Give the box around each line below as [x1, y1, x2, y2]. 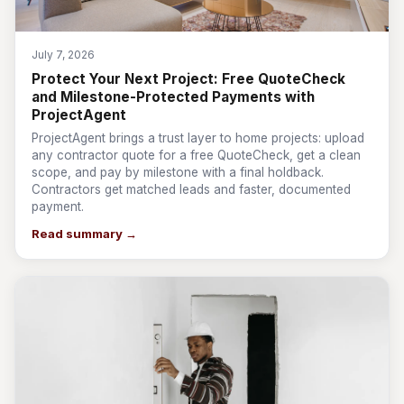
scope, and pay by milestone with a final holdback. [32, 165, 324, 179]
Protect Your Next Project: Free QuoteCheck [32, 70, 345, 87]
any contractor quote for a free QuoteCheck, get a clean [32, 148, 361, 162]
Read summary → [32, 226, 137, 241]
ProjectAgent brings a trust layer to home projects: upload [32, 131, 364, 145]
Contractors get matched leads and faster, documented [32, 182, 351, 197]
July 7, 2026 [32, 48, 95, 61]
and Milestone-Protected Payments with [32, 88, 315, 106]
